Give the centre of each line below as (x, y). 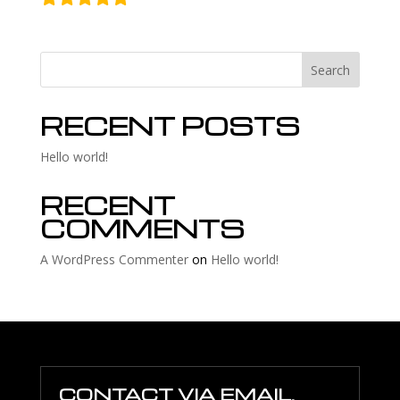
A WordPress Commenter (114, 259)
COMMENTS (142, 228)
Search (331, 70)
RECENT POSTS (170, 125)
